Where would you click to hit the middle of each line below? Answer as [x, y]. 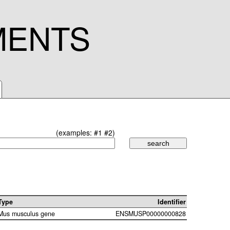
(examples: [75, 132]
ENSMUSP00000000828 [151, 214]
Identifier [172, 202]
